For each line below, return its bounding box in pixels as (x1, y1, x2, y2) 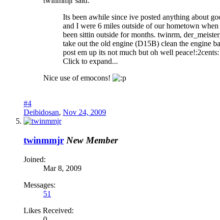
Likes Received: (24, 206, 74, 215)
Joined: (24, 155, 46, 164)
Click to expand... (63, 57, 118, 66)
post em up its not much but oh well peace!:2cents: (63, 48, 219, 57)
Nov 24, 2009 (63, 108, 106, 117)
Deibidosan (24, 108, 59, 117)
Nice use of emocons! (43, 74, 112, 82)
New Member (66, 135, 118, 145)
